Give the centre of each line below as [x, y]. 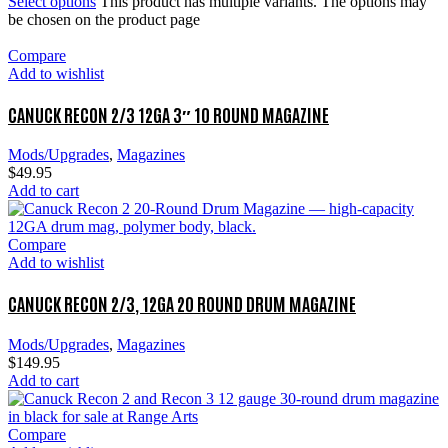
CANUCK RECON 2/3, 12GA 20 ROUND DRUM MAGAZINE [182, 303]
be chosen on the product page [104, 19]
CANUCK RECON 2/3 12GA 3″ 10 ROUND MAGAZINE [168, 113]
